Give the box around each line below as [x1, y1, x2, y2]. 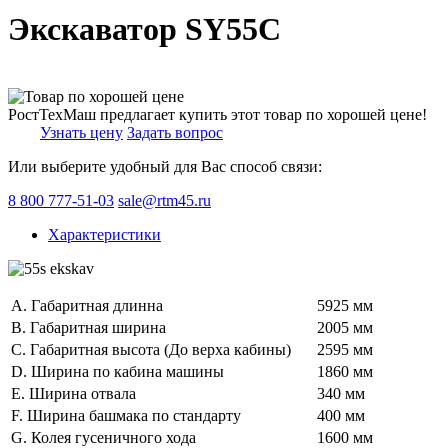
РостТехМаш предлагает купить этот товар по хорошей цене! [8, 105, 427, 123]
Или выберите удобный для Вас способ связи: [8, 157, 322, 175]
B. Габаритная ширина [11, 318, 166, 336]
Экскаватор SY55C [8, 11, 281, 48]
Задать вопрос [127, 123, 223, 141]
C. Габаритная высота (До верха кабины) [11, 340, 291, 358]
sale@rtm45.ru [118, 191, 211, 209]
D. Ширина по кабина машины [11, 362, 224, 380]
